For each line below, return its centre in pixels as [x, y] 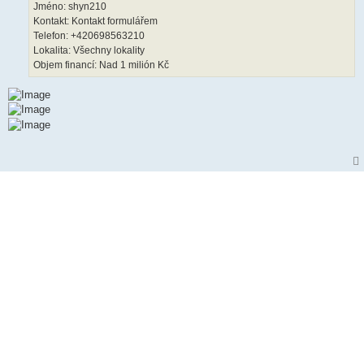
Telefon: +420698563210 [89, 35]
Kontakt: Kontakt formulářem [95, 21]
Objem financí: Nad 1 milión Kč [101, 65]
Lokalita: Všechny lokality [89, 50]
